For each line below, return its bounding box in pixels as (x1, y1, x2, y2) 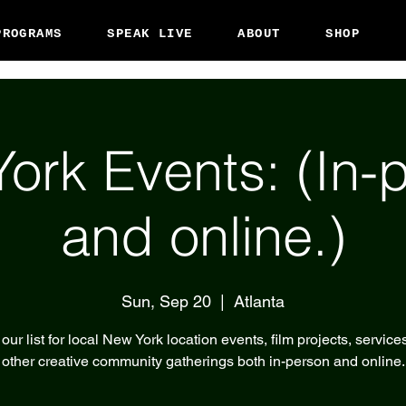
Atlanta (234, 292, 285, 312)
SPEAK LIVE (107, 25, 193, 41)
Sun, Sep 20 (121, 292, 211, 312)
